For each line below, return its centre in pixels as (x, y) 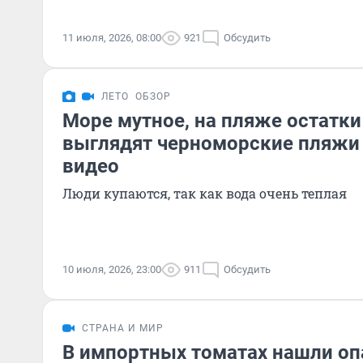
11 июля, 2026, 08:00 (112, 38)
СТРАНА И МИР (123, 328)
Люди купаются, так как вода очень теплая (205, 193)
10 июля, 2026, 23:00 (112, 269)
